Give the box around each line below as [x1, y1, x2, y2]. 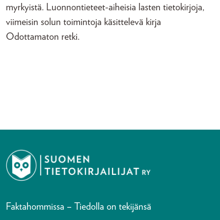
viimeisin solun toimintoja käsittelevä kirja [6, 17, 161, 27]
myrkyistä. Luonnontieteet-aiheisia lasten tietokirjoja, [6, 2, 204, 12]
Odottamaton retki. [6, 31, 80, 42]
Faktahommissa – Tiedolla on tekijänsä [6, 202, 151, 212]
